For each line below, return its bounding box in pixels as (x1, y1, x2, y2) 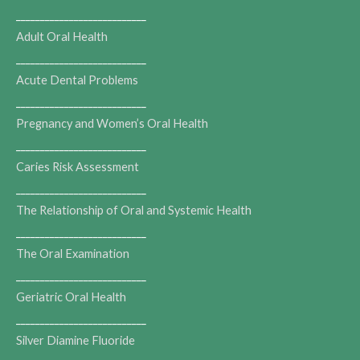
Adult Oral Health (16, 29, 108, 43)
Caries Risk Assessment (16, 159, 139, 174)
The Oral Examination (16, 246, 129, 260)
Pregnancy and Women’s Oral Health (16, 116, 208, 130)
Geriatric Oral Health (16, 289, 126, 304)
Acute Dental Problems (16, 72, 138, 87)
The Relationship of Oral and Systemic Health (16, 202, 252, 217)
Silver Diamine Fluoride (16, 333, 135, 347)
